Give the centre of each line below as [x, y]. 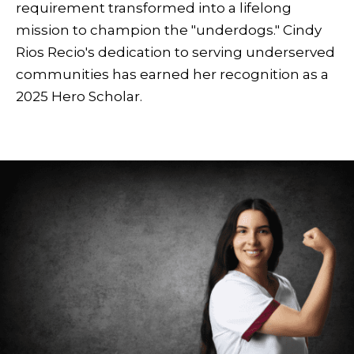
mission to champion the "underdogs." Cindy [169, 30]
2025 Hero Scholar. [79, 96]
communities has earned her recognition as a [172, 74]
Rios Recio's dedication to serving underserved [175, 52]
